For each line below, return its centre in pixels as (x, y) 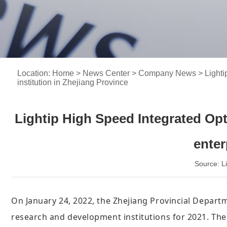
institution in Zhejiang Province (73, 82)
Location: (35, 73)
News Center (106, 73)
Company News (167, 73)
